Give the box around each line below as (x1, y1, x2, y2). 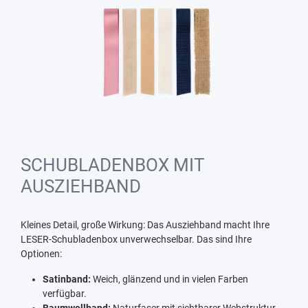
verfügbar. (43, 287, 89, 299)
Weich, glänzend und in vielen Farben (91, 273, 248, 285)
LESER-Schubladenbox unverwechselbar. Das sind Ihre (21, 233, 252, 245)
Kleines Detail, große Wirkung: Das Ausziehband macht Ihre (21, 219, 269, 230)
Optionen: (21, 247, 62, 259)
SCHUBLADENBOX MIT (21, 154, 204, 175)
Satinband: (43, 273, 91, 285)
